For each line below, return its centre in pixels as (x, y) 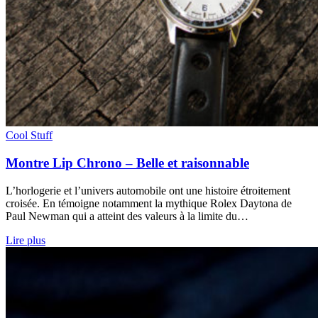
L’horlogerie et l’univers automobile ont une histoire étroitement (148, 190)
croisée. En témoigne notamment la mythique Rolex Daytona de (149, 203)
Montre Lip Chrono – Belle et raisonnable (127, 163)
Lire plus (26, 240)
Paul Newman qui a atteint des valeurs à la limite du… (127, 216)
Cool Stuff (29, 136)
